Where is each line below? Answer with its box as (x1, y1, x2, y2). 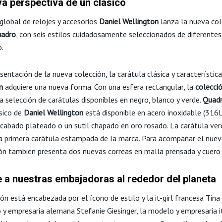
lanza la (159, 16, 189, 26)
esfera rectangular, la (122, 81, 195, 92)
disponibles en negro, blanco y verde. (81, 94, 203, 105)
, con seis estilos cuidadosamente (16, 29, 129, 39)
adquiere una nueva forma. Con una (3, 81, 122, 92)
